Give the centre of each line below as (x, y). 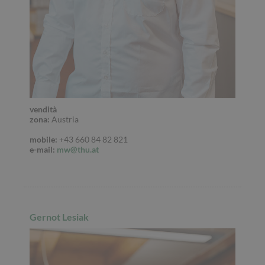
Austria (64, 119)
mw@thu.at (78, 149)
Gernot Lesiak (59, 216)
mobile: (43, 139)
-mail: (44, 149)
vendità (43, 109)
